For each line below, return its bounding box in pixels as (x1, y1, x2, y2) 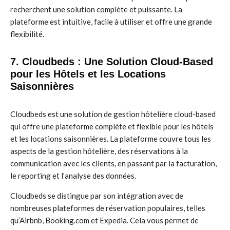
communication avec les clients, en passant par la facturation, (10, 159, 217, 168)
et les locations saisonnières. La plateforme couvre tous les (10, 134, 211, 143)
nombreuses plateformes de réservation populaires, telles (10, 203, 205, 213)
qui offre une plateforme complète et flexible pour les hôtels (10, 122, 214, 131)
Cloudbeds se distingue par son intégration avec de (10, 191, 183, 200)
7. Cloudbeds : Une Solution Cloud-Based (10, 56, 213, 67)
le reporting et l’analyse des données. (10, 171, 136, 180)
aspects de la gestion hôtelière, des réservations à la (10, 146, 188, 156)
